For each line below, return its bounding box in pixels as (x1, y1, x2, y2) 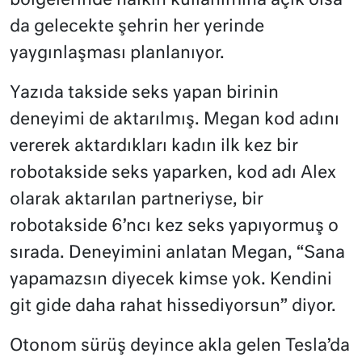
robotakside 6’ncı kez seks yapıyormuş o (10, 218, 339, 236)
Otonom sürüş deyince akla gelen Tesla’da (10, 338, 350, 356)
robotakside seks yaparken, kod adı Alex (10, 165, 336, 183)
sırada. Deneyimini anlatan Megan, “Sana (10, 245, 345, 263)
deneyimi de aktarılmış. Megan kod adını (10, 112, 339, 129)
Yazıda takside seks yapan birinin (10, 85, 279, 103)
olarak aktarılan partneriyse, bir (10, 192, 263, 209)
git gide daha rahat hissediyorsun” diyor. (10, 298, 336, 316)
